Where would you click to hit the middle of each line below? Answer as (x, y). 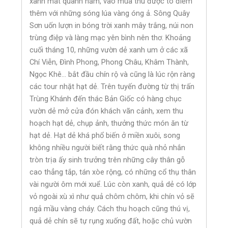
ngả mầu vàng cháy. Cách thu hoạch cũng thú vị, (110, 209)
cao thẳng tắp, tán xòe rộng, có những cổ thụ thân (113, 172)
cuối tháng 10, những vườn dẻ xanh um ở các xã (109, 50)
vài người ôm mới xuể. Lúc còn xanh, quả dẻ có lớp (113, 184)
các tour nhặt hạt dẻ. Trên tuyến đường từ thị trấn (112, 87)
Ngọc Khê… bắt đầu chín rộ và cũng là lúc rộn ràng (112, 75)
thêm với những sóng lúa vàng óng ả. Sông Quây (110, 13)
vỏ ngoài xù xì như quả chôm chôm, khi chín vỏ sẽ (112, 197)
